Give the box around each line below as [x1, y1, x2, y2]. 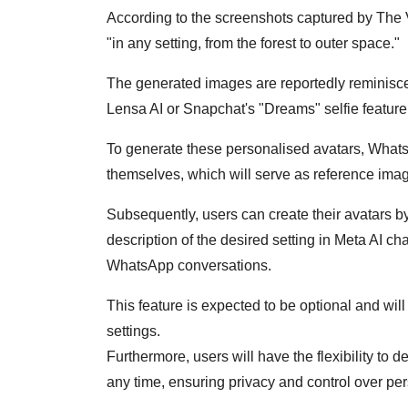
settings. [107, 323, 160, 340]
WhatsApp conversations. [107, 258, 271, 274]
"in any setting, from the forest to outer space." [107, 36, 400, 52]
